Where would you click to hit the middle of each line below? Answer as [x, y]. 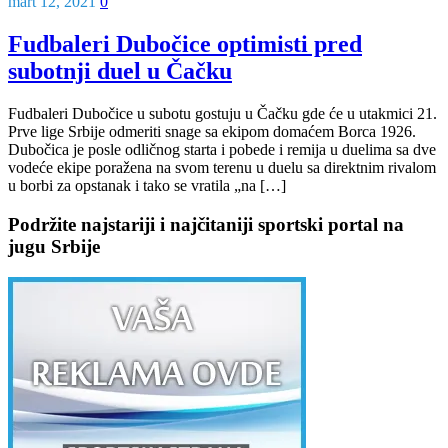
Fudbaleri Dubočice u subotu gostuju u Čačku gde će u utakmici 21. [222, 114]
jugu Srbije [54, 246]
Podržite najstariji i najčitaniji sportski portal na [206, 224]
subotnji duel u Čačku [120, 71]
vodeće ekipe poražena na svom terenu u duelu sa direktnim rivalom [222, 168]
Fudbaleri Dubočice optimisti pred [185, 44]
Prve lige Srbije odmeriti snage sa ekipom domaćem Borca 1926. [212, 132]
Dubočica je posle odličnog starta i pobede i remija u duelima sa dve [222, 150]
